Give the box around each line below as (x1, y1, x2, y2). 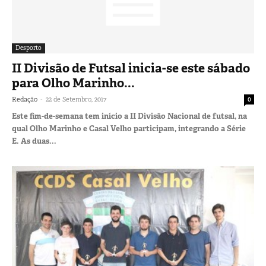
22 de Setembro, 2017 (46, 94, 106, 103)
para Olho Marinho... (12, 74, 135, 91)
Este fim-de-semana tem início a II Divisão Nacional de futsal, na (12, 110, 247, 121)
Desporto (15, 43, 42, 52)
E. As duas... (12, 135, 56, 146)
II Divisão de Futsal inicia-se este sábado (12, 59, 250, 77)
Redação (12, 94, 37, 103)
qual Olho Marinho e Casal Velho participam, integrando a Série (12, 123, 246, 134)
